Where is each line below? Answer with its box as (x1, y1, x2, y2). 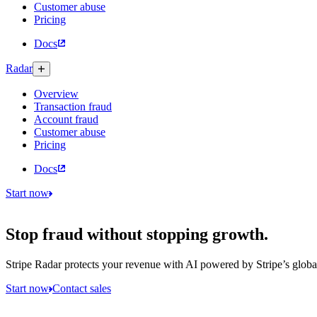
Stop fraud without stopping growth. (6, 224, 268, 243)
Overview (34, 88, 79, 100)
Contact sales (52, 282, 111, 294)
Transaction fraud (34, 100, 112, 113)
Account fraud (34, 113, 98, 125)
